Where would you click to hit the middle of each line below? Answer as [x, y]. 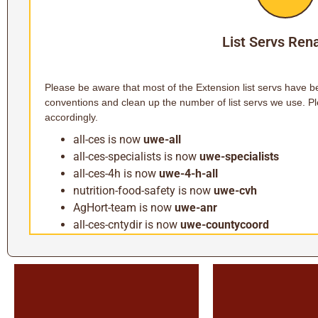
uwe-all [162, 139]
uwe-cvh [235, 191]
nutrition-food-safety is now [143, 191]
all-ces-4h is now [116, 174]
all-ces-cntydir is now [127, 225]
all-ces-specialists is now [136, 157]
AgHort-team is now [124, 208]
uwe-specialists [239, 157]
